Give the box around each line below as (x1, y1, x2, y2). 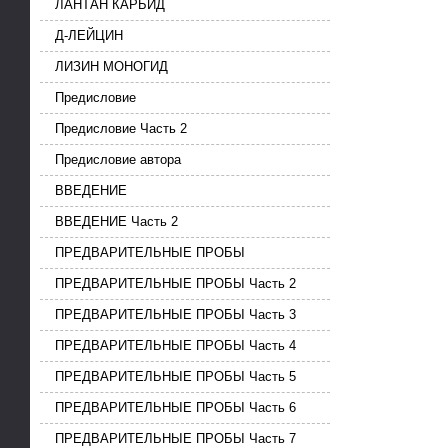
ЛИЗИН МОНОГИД (55, 59, 168, 75)
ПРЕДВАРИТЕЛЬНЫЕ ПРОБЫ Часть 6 (55, 400, 296, 416)
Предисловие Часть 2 (55, 121, 187, 137)
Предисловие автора (55, 152, 181, 168)
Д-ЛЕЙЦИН (55, 28, 123, 44)
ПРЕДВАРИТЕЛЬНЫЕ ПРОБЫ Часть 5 (55, 369, 296, 385)
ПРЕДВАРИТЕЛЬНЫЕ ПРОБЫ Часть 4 (55, 338, 296, 354)
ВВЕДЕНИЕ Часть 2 (55, 214, 178, 230)
